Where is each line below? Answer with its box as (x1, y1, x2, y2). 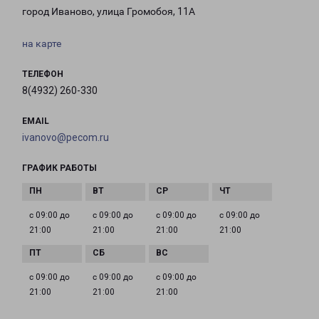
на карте (22, 38, 61, 50)
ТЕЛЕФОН (22, 69, 63, 80)
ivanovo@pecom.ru (22, 132, 109, 144)
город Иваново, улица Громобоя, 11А (22, 6, 195, 18)
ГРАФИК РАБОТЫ (22, 163, 97, 174)
